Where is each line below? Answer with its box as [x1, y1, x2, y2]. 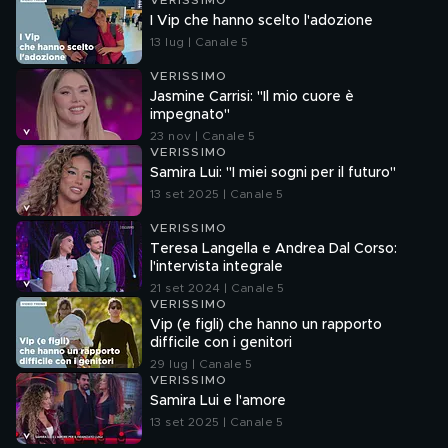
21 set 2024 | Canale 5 [150, 282, 285, 294]
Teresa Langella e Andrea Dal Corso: [150, 242, 397, 256]
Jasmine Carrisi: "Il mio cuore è [150, 90, 354, 104]
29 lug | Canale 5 [150, 358, 253, 370]
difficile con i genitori [150, 336, 292, 350]
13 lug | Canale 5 [150, 36, 249, 48]
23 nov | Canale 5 [150, 130, 256, 142]
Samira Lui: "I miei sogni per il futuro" [150, 166, 396, 180]
